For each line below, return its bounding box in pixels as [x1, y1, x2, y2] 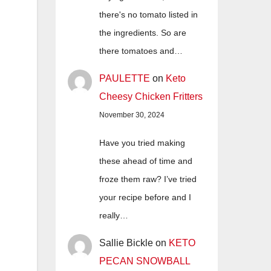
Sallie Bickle [99, 238, 153, 249]
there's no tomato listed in [99, 10, 198, 20]
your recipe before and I [99, 192, 191, 203]
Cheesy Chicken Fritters [99, 91, 203, 102]
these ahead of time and [99, 156, 192, 166]
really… [99, 211, 128, 221]
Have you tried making [99, 138, 185, 148]
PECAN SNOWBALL [99, 256, 190, 267]
